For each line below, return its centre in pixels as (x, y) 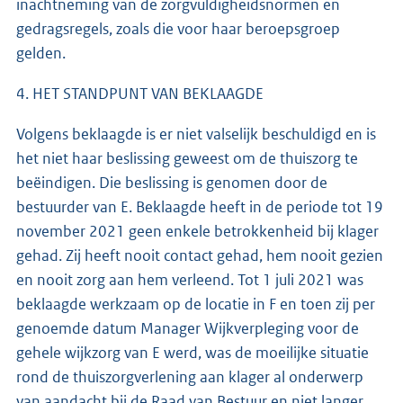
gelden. (41, 53)
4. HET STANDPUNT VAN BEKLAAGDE (140, 93)
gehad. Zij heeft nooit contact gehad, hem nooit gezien (200, 255)
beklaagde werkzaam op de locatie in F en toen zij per (196, 304)
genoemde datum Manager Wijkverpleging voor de (188, 328)
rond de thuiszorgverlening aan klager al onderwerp (190, 376)
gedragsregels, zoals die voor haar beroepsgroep (178, 28)
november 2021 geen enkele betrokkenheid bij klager (197, 231)
